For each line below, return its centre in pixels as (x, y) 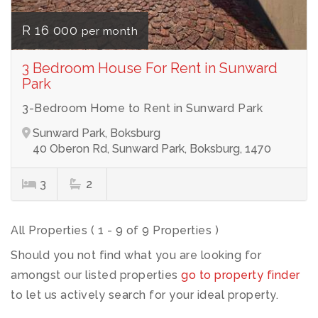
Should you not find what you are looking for (136, 255)
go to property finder (241, 275)
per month (109, 31)
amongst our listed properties (96, 275)
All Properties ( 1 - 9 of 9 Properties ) (115, 230)
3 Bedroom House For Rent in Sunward (150, 68)
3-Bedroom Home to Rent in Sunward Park (142, 108)
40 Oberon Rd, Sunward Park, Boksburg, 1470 (152, 148)
